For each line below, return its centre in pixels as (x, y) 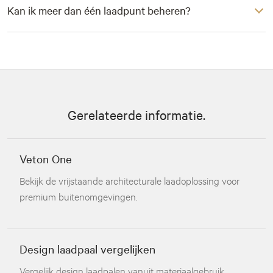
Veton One (46, 158)
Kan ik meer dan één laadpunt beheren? (99, 10)
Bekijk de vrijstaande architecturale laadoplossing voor (129, 180)
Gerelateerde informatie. (136, 115)
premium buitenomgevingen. (79, 196)
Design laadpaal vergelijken (87, 249)
